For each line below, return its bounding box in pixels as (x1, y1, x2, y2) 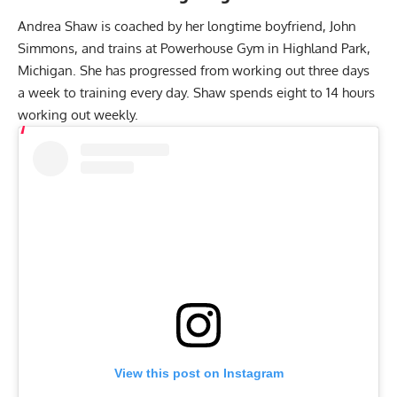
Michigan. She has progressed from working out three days (18, 62, 370, 80)
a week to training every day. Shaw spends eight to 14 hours (18, 84, 375, 102)
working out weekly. (18, 106, 138, 124)
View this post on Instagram (113, 365, 284, 380)
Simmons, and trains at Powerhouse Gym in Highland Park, (18, 40, 370, 58)
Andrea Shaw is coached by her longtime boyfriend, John (18, 18, 356, 35)
